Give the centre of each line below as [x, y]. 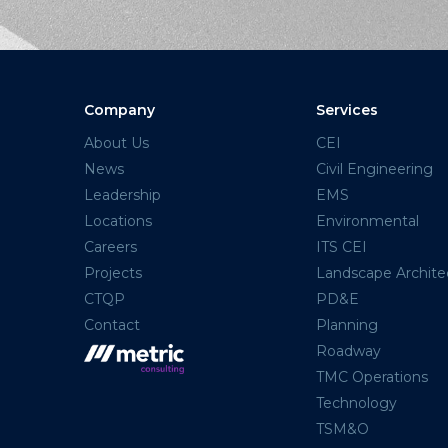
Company [119, 109]
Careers [110, 246]
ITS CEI [341, 246]
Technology [356, 402]
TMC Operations [371, 376]
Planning [346, 324]
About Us [116, 142]
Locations [118, 220]
